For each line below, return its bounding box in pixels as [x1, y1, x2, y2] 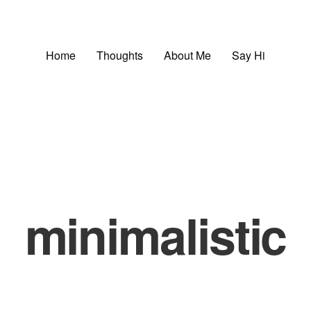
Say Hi [232, 47, 265, 63]
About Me [164, 47, 211, 63]
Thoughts [96, 47, 143, 63]
